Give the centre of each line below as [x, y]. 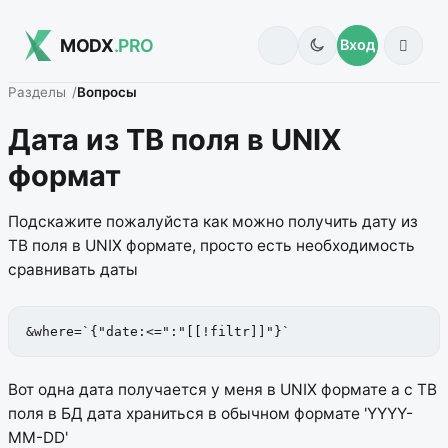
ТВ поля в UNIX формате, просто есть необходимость [211, 246]
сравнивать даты [73, 270]
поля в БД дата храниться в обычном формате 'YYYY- [210, 414]
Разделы [37, 92]
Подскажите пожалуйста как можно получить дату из [213, 222]
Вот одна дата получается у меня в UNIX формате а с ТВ [222, 390]
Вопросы [107, 92]
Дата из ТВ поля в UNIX [175, 139]
